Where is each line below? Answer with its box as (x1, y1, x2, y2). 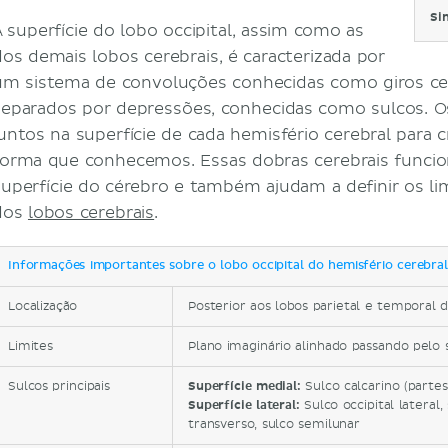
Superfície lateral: (188, 398, 304, 414)
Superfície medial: (188, 379, 301, 395)
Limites (8, 339, 53, 355)
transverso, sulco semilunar (188, 417, 360, 433)
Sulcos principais (8, 379, 110, 395)
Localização (8, 299, 78, 315)
